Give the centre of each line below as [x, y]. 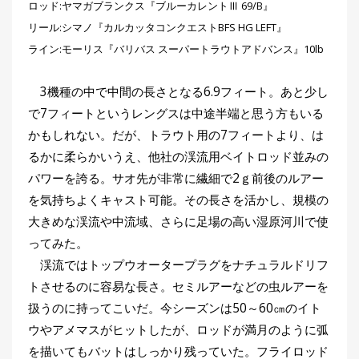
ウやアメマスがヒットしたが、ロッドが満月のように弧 [178, 329]
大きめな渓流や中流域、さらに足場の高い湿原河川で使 [178, 221]
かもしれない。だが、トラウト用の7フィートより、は [176, 135]
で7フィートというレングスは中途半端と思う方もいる [176, 113]
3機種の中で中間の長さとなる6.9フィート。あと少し [178, 91]
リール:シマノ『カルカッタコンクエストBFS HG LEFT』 [157, 27]
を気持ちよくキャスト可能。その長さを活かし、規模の [178, 200]
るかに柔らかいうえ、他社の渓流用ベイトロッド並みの [178, 156]
